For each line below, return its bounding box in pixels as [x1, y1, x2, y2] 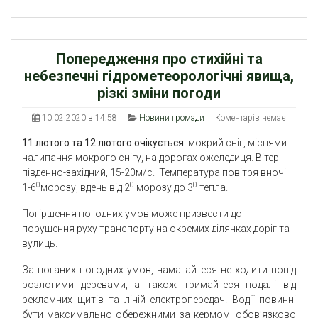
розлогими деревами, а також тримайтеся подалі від [22, 279, 296, 291]
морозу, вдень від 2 [40, 182, 130, 194]
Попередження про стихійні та [55, 50, 263, 68]
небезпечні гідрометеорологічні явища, [24, 67, 294, 85]
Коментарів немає [215, 113, 286, 124]
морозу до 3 [134, 182, 193, 194]
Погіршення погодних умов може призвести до [22, 208, 242, 220]
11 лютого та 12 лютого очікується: [22, 137, 188, 149]
